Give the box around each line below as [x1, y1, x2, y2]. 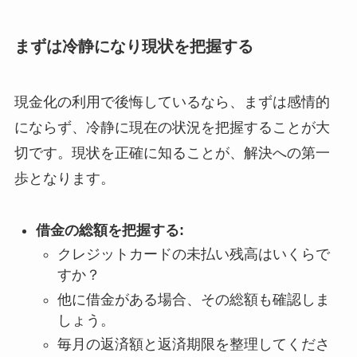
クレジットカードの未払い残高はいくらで [57, 246, 330, 263]
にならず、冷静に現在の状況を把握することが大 [14, 119, 330, 135]
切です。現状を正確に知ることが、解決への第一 [14, 144, 330, 161]
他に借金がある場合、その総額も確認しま [57, 291, 330, 308]
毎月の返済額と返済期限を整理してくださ [57, 336, 330, 352]
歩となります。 [14, 170, 115, 186]
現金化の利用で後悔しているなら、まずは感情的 [14, 93, 330, 110]
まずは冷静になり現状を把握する [14, 37, 253, 56]
